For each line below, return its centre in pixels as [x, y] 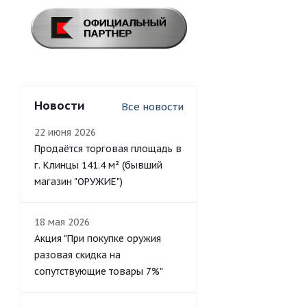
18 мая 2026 [62, 222]
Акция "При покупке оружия [98, 238]
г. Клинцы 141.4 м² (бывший [98, 165]
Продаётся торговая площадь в [108, 149]
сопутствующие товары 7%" [99, 271]
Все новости [152, 107]
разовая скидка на [77, 255]
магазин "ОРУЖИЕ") [78, 182]
